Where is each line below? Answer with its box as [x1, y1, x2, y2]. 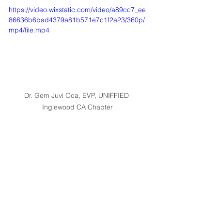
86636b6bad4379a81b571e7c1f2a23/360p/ [9, 15, 145, 24]
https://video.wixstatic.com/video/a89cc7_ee [9, 5, 146, 14]
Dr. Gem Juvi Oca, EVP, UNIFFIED [24, 91, 131, 100]
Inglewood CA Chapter [42, 103, 113, 112]
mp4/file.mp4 [9, 25, 49, 34]
